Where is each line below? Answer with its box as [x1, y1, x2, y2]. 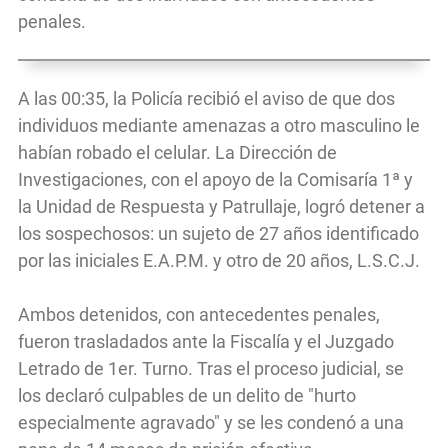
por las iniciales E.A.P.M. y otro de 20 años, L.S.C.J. [18, 250, 428, 272]
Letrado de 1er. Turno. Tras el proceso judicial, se [18, 358, 404, 380]
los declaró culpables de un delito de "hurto [18, 385, 356, 407]
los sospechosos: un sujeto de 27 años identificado [18, 223, 419, 245]
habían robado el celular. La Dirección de [18, 142, 337, 164]
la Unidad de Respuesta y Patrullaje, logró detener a [18, 196, 425, 218]
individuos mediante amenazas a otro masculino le [18, 115, 420, 137]
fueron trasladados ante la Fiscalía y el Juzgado [18, 331, 394, 353]
